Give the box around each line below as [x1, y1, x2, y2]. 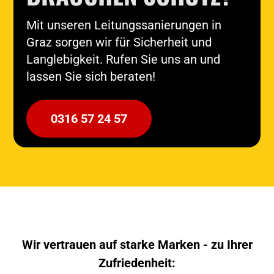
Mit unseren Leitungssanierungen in [26, 17, 221, 32]
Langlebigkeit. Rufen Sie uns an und [26, 51, 220, 67]
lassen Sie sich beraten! [26, 68, 155, 84]
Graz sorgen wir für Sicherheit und [26, 34, 212, 50]
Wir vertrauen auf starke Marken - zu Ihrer [21, 237, 253, 252]
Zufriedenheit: [98, 255, 176, 270]
